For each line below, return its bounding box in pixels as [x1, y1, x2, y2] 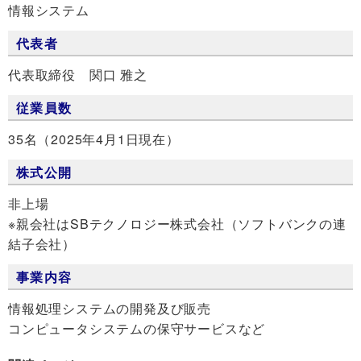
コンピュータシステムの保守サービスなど [8, 318, 266, 338]
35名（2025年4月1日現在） [8, 129, 180, 148]
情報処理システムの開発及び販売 [8, 298, 211, 317]
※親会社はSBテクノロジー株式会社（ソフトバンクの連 [8, 214, 346, 233]
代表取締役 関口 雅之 [8, 64, 147, 84]
